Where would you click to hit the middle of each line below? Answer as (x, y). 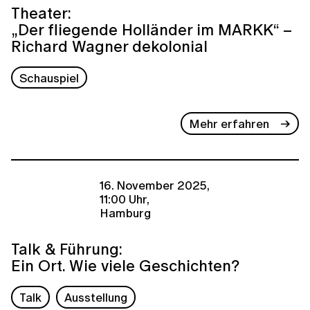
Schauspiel (49, 77)
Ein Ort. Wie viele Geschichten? (125, 266)
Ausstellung (96, 298)
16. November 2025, (155, 185)
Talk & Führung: (67, 249)
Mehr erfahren (229, 123)
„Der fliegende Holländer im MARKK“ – (152, 29)
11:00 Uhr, (125, 199)
